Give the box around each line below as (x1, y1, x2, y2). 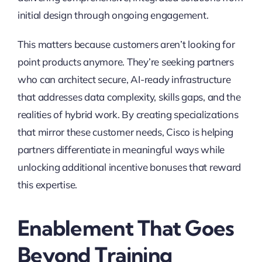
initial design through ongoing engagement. (17, 8, 209, 21)
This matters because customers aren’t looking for (17, 37, 235, 50)
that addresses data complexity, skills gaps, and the (17, 90, 241, 103)
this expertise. (17, 178, 78, 191)
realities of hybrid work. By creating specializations (17, 108, 239, 120)
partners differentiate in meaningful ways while (17, 143, 225, 156)
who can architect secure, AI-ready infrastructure (17, 73, 231, 85)
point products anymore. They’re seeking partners (17, 55, 234, 68)
